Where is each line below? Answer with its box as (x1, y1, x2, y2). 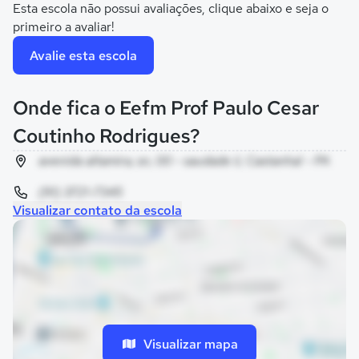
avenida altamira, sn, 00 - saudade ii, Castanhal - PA (38, 152, 329, 169)
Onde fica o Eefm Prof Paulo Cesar (13, 95, 319, 120)
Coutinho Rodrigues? (13, 123, 200, 148)
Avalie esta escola (30, 46, 137, 64)
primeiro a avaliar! (13, 18, 115, 35)
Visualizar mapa (143, 335, 238, 353)
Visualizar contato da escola (13, 202, 182, 219)
